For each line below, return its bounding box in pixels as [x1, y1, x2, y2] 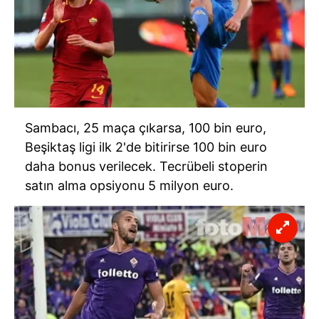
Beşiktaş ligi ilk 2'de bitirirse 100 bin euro [25, 139, 267, 155]
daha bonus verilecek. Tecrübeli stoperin [25, 158, 268, 174]
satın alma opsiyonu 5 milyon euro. [25, 177, 234, 193]
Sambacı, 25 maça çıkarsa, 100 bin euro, [25, 120, 266, 135]
